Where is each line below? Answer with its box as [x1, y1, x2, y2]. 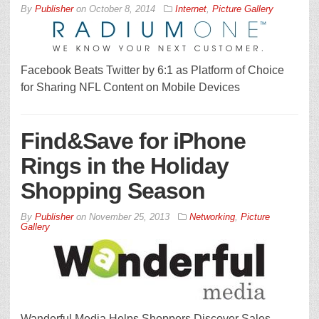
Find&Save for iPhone [21, 128, 246, 154]
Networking [189, 211, 235, 222]
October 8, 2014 [89, 4, 155, 14]
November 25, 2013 [89, 211, 169, 222]
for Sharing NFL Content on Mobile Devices [21, 81, 240, 93]
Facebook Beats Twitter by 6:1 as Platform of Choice [21, 64, 284, 76]
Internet [175, 4, 206, 14]
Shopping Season [21, 178, 205, 204]
